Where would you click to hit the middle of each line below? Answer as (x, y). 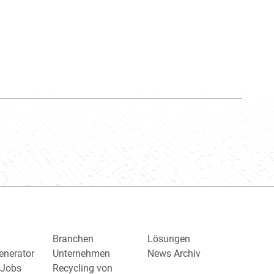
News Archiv (174, 254)
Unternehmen (81, 254)
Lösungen (169, 239)
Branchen (73, 239)
